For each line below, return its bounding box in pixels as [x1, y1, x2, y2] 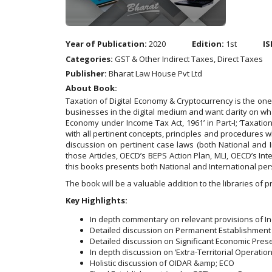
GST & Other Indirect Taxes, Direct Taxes [113, 53, 263, 64]
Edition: [192, 38, 224, 49]
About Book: [66, 83, 117, 93]
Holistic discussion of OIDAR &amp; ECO [90, 257, 234, 268]
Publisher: [66, 68, 107, 79]
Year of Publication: [66, 38, 147, 49]
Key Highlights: [66, 195, 127, 206]
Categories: [66, 53, 113, 64]
